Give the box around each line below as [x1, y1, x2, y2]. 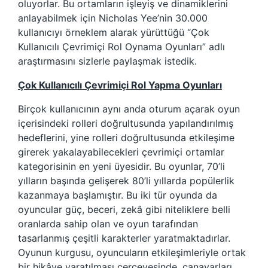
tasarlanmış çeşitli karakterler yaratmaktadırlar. [18, 232, 230, 245]
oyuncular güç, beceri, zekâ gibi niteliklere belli [18, 203, 230, 216]
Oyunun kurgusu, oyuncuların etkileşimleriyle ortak [18, 246, 246, 259]
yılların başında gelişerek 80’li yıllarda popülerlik [18, 175, 234, 187]
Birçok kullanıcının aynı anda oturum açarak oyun [18, 103, 240, 115]
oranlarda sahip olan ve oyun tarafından [18, 218, 198, 230]
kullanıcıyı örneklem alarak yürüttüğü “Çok [18, 26, 209, 39]
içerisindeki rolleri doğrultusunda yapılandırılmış [18, 117, 233, 130]
